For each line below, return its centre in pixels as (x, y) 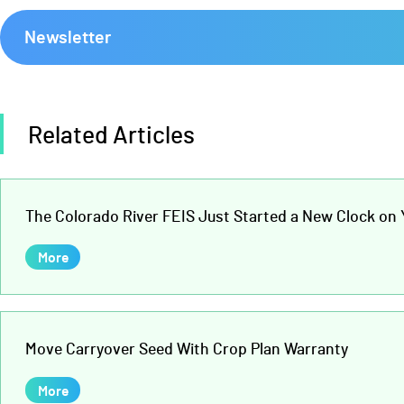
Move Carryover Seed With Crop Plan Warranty (187, 349)
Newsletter (68, 36)
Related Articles (111, 134)
